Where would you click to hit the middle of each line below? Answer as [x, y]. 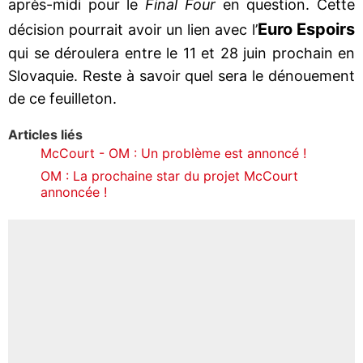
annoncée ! [74, 192]
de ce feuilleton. [62, 98]
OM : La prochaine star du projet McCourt [169, 175]
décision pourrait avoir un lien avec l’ [133, 29]
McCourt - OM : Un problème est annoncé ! [173, 153]
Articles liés [45, 134]
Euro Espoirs [306, 29]
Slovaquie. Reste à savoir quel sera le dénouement [181, 75]
